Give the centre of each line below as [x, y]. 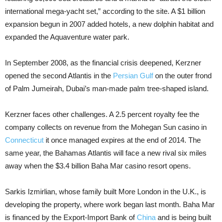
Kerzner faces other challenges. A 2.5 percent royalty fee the [102, 114]
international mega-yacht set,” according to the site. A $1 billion [105, 11]
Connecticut [24, 140]
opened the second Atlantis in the [59, 76]
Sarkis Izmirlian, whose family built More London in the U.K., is [106, 192]
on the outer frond [182, 76]
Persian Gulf [133, 76]
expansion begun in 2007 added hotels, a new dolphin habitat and [109, 24]
